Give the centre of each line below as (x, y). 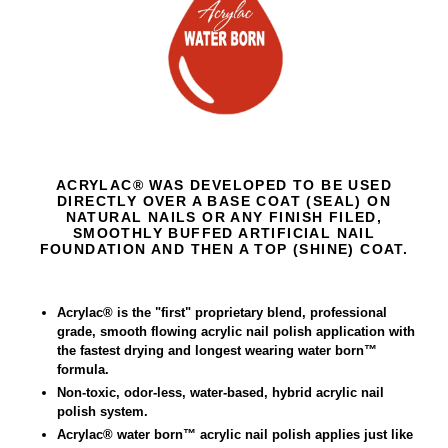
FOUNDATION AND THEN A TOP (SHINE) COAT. (224, 248)
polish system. (104, 412)
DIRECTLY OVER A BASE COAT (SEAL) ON (224, 200)
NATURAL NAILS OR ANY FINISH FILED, (224, 216)
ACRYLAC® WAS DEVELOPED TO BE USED (224, 184)
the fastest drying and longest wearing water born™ (217, 351)
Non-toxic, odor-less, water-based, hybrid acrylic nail (220, 393)
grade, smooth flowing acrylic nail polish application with (236, 332)
